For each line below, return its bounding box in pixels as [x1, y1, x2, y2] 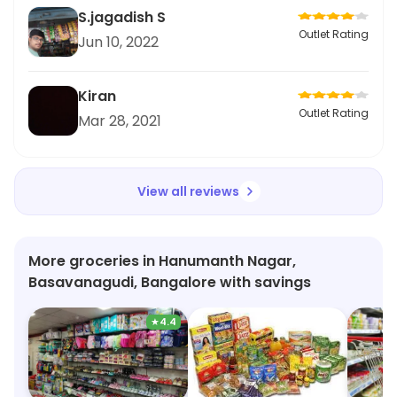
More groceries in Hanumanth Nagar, [28, 251, 296, 271]
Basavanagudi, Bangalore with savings [28, 272, 311, 292]
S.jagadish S [78, 7, 166, 27]
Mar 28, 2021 [78, 111, 161, 131]
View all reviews [136, 183, 239, 200]
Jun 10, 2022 [78, 32, 159, 52]
